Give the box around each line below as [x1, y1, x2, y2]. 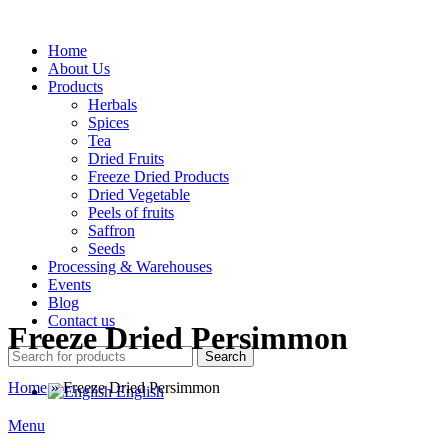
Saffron [88, 222, 135, 239]
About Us [48, 60, 110, 77]
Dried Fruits [88, 150, 164, 167]
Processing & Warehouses [48, 258, 212, 275]
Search [205, 349, 246, 364]
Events [48, 276, 91, 293]
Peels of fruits [88, 204, 174, 221]
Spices [88, 114, 129, 131]
